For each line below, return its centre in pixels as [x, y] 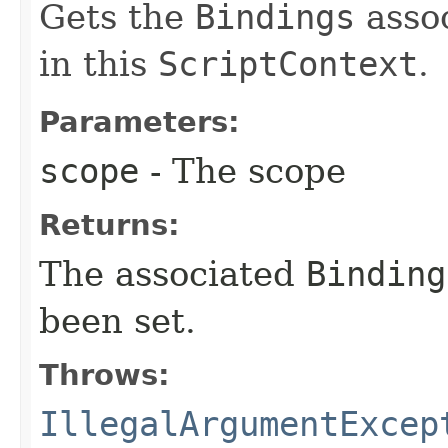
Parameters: [139, 121]
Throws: [104, 374]
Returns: [109, 224]
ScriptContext [288, 63]
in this [98, 63]
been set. [117, 320]
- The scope [242, 170]
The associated [172, 273]
